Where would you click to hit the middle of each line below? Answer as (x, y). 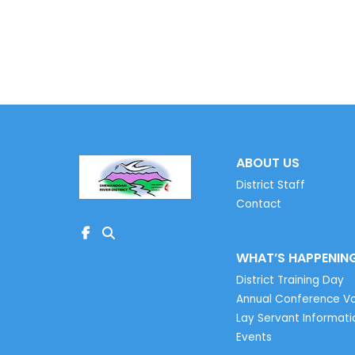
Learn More (309, 29)
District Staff (271, 185)
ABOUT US (268, 162)
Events (254, 338)
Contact (259, 204)
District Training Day (290, 281)
